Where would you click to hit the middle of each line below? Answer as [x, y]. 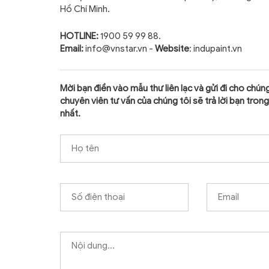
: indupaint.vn [216, 49]
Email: [72, 49]
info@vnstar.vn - [119, 49]
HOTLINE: [79, 36]
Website [172, 49]
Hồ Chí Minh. [85, 9]
